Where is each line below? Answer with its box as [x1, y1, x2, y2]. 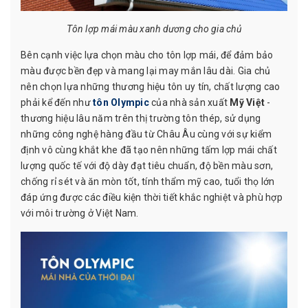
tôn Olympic [93, 97, 149, 109]
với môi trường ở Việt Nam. [21, 208, 139, 219]
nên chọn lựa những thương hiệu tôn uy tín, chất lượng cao [21, 81, 280, 93]
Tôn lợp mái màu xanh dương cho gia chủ [67, 23, 241, 35]
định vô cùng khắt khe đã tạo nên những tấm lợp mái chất [21, 144, 277, 156]
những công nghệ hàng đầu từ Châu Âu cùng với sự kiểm [21, 129, 272, 140]
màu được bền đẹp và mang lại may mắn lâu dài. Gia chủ [21, 65, 271, 77]
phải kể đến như [21, 97, 93, 109]
